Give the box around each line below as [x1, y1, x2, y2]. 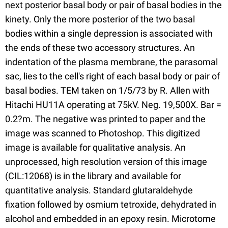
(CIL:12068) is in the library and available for [5, 170, 181, 181]
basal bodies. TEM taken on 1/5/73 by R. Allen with [5, 85, 210, 96]
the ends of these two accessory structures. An [5, 42, 195, 53]
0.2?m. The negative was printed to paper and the [5, 113, 206, 124]
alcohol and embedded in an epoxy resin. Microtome [5, 213, 216, 224]
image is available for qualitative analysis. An [5, 142, 186, 153]
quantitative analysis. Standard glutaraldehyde [5, 185, 193, 195]
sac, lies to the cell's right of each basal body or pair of [5, 71, 220, 81]
